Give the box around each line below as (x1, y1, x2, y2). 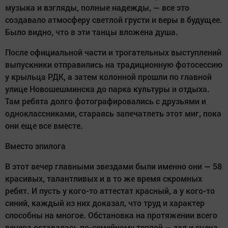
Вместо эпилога (5, 140, 66, 152)
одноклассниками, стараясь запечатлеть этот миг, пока (5, 108, 221, 119)
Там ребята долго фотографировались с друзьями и (5, 96, 206, 107)
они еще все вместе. (5, 120, 83, 131)
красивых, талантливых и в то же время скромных (5, 173, 202, 184)
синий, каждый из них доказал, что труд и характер (5, 197, 205, 209)
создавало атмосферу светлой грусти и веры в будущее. (5, 14, 222, 25)
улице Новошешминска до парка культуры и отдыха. (5, 83, 210, 95)
